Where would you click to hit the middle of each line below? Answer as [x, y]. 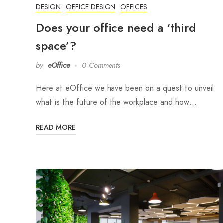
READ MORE [56, 128]
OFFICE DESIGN [91, 7]
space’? [56, 46]
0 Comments [101, 65]
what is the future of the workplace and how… [116, 102]
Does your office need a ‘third [116, 28]
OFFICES [134, 7]
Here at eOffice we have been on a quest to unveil [125, 88]
